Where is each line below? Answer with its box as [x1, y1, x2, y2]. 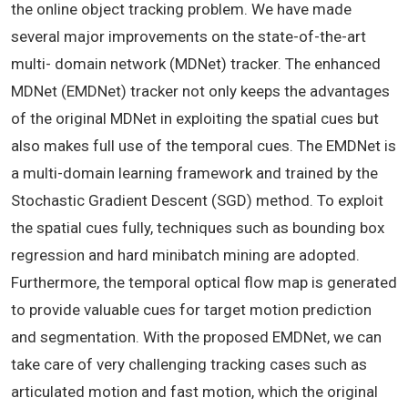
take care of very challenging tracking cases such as [11, 355, 367, 374]
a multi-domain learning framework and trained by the [11, 164, 378, 183]
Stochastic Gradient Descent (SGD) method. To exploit [11, 191, 383, 210]
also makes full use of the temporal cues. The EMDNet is [11, 137, 396, 156]
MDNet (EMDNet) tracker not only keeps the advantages [11, 82, 390, 101]
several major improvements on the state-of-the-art [11, 27, 366, 46]
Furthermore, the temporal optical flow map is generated [11, 273, 397, 292]
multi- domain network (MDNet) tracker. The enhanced [11, 55, 381, 74]
